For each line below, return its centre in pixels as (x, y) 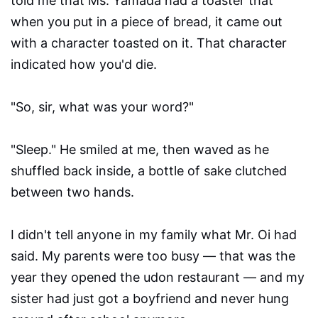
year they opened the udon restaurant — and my (158, 278)
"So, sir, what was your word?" (102, 107)
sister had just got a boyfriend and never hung (150, 299)
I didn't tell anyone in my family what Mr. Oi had (154, 235)
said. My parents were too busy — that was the (153, 256)
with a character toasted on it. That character (149, 43)
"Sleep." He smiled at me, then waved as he (140, 150)
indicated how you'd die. (84, 65)
